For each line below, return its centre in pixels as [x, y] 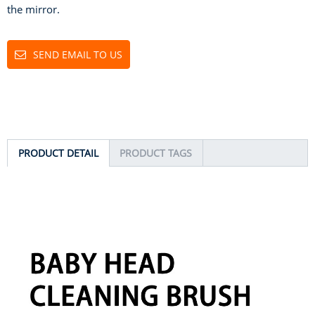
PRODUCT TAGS [156, 153]
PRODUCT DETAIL [58, 153]
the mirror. [33, 9]
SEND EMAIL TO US [78, 54]
